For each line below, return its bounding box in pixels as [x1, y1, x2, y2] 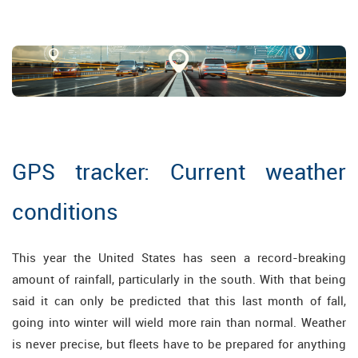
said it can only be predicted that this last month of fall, [12, 292, 346, 309]
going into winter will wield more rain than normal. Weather [12, 314, 346, 331]
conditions [12, 196, 118, 227]
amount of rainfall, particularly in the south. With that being [12, 271, 346, 288]
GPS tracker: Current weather [12, 156, 346, 187]
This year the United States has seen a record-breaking [12, 249, 346, 266]
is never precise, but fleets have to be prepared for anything [12, 336, 346, 352]
